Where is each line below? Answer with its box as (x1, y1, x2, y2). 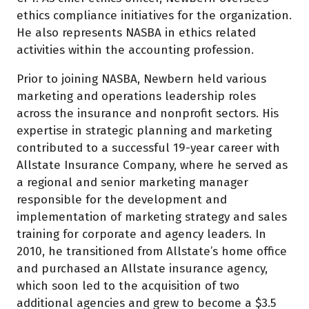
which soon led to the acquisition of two (17, 279, 239, 294)
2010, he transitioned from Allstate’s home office (17, 244, 287, 259)
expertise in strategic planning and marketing (17, 123, 272, 139)
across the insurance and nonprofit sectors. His (17, 106, 279, 121)
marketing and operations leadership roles (17, 89, 256, 104)
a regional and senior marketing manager (17, 175, 248, 190)
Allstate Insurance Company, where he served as (17, 158, 288, 173)
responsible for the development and (17, 192, 227, 208)
